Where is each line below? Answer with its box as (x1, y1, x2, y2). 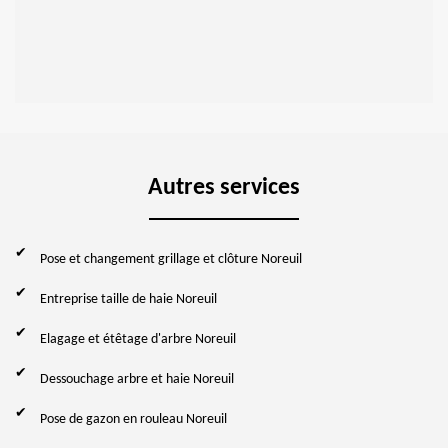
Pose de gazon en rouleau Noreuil (40, 411, 227, 427)
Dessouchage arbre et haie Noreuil (40, 371, 234, 387)
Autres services (148, 175, 300, 200)
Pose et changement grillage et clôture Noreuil (40, 251, 302, 267)
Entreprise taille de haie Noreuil (40, 291, 217, 307)
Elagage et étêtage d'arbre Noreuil (40, 331, 236, 347)
